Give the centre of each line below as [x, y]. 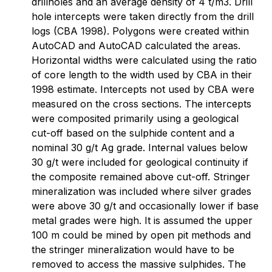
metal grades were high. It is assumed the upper [142, 220]
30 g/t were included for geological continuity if [140, 162]
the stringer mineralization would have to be [133, 250]
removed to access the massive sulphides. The [139, 264]
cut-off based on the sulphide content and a [133, 133]
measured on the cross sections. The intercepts [141, 104]
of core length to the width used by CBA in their [142, 75]
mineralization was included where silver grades [141, 191]
